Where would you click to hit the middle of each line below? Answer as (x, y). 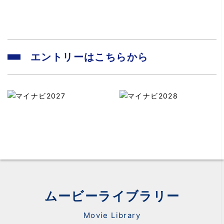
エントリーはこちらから (89, 57)
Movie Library (112, 215)
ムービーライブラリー (112, 196)
